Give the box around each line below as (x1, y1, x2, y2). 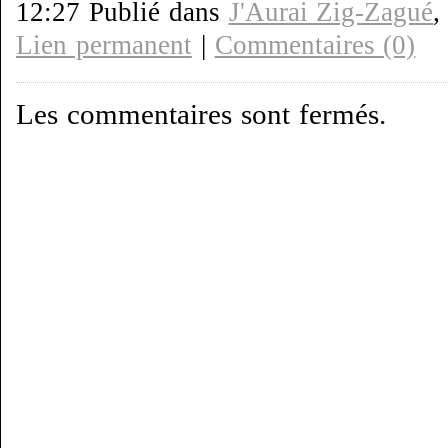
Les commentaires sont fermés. (16, 98, 386, 130)
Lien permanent (16, 30, 192, 60)
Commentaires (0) (214, 30, 416, 60)
